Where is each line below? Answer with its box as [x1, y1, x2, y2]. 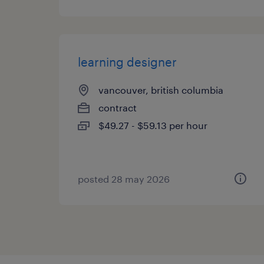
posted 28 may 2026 [78, 173, 170, 184]
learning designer [78, 55, 177, 69]
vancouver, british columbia [98, 84, 223, 95]
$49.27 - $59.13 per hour [98, 120, 207, 131]
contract [98, 102, 137, 113]
